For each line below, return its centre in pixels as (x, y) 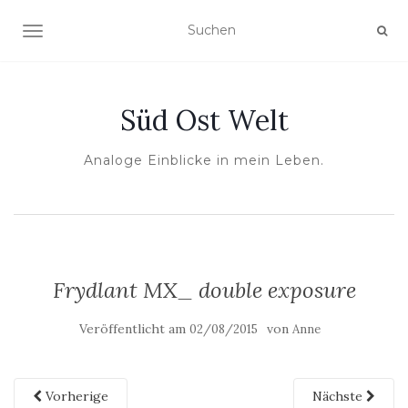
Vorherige (75, 396)
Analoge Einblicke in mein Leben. (204, 160)
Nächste (339, 396)
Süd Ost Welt (204, 120)
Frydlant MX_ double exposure (204, 290)
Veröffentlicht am (134, 329)
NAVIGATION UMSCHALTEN (124, 33)
